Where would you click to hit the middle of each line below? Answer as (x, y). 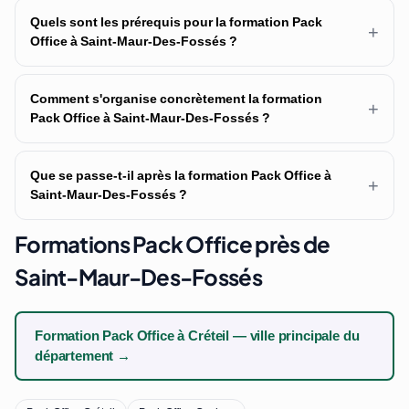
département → (83, 357)
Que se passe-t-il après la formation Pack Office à (181, 176)
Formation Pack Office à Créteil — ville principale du (197, 336)
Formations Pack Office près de (173, 244)
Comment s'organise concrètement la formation (176, 99)
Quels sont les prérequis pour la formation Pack (176, 22)
